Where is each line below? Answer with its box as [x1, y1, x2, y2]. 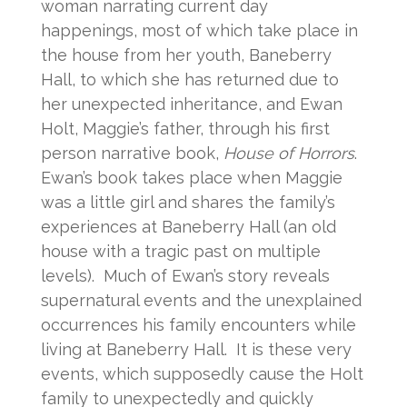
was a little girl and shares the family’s [40, 192, 335, 212]
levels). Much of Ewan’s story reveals [40, 265, 330, 285]
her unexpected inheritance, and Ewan [40, 94, 342, 114]
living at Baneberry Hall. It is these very [40, 339, 352, 359]
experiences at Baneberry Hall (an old [40, 216, 336, 236]
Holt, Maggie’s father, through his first [40, 118, 330, 138]
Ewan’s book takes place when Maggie [40, 167, 342, 187]
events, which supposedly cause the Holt [40, 363, 363, 383]
